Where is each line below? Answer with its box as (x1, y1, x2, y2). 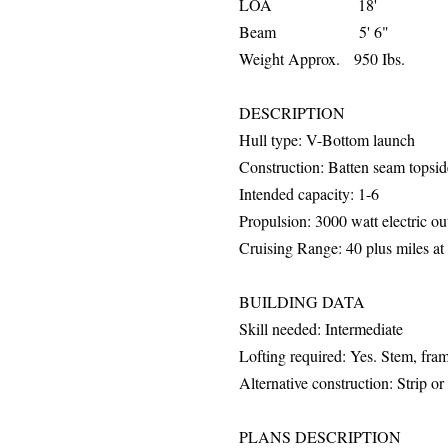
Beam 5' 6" (239, 21, 389, 42)
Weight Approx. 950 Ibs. (239, 48, 405, 69)
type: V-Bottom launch (267, 129, 415, 150)
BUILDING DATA (239, 291, 365, 312)
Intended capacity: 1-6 (239, 183, 379, 204)
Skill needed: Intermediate (239, 318, 403, 339)
